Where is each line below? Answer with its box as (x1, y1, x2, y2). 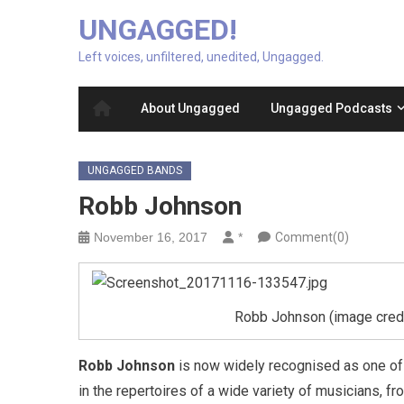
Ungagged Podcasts (271, 101, 392, 116)
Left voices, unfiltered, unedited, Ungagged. (78, 50, 324, 65)
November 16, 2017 (94, 230, 207, 245)
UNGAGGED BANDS (87, 164, 182, 178)
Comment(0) (275, 230, 349, 245)
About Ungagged (141, 101, 240, 116)
